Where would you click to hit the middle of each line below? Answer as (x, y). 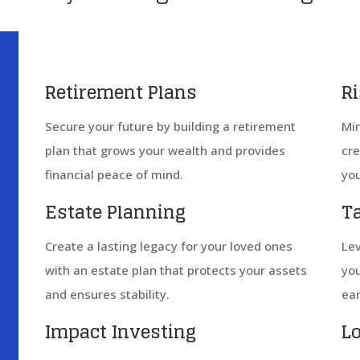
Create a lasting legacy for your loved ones (168, 245)
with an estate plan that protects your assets (176, 270)
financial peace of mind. (114, 174)
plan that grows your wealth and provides (165, 150)
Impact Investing (123, 331)
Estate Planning (115, 212)
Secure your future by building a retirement (170, 126)
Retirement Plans (121, 92)
